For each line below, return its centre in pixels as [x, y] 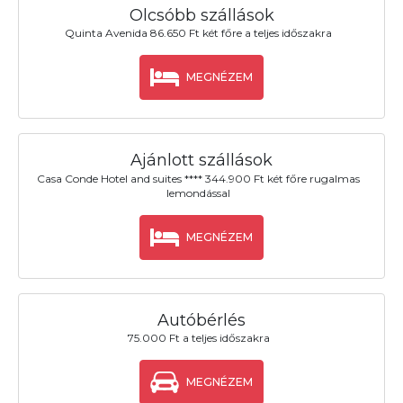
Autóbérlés [201, 320]
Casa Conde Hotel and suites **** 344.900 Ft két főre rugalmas [199, 178]
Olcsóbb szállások [201, 16]
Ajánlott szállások [201, 161]
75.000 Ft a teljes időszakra [198, 337]
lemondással [199, 193]
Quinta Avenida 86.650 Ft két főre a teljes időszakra [199, 33]
